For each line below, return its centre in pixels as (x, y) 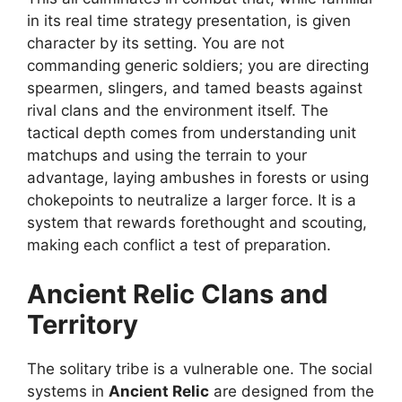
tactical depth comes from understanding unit (192, 132)
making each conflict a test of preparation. (179, 245)
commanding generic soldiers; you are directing (198, 65)
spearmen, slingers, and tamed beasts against (195, 87)
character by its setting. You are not (156, 43)
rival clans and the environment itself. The (178, 110)
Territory (83, 325)
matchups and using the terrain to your (167, 155)
